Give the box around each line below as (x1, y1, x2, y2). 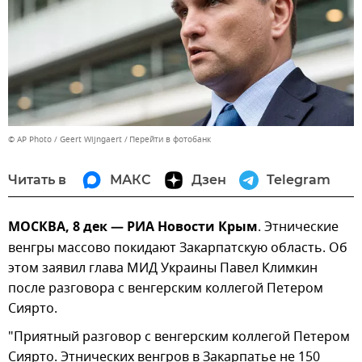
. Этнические (258, 217, 339, 238)
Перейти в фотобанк (129, 133, 211, 146)
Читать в (8, 172, 66, 188)
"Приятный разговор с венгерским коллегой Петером (8, 327, 350, 347)
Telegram (267, 172, 330, 188)
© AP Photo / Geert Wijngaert (8, 133, 122, 146)
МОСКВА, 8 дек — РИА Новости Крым (8, 217, 258, 239)
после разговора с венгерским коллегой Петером (8, 279, 323, 299)
